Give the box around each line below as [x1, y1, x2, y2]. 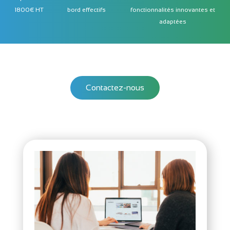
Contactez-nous [86, 83, 144, 92]
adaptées [159, 18, 186, 26]
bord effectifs [67, 6, 106, 14]
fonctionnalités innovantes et [130, 6, 215, 14]
